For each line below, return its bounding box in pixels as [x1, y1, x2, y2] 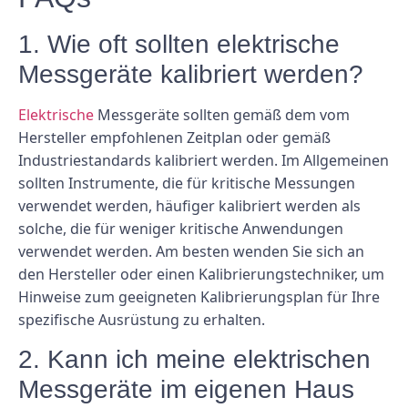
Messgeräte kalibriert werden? [18, 59, 363, 88]
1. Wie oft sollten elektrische [18, 29, 340, 58]
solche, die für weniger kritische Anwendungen [18, 218, 343, 239]
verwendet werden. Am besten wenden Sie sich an [18, 240, 364, 261]
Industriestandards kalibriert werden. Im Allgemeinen [18, 149, 389, 170]
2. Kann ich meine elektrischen [18, 345, 371, 374]
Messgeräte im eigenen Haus [18, 375, 354, 404]
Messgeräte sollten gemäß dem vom [94, 104, 350, 125]
